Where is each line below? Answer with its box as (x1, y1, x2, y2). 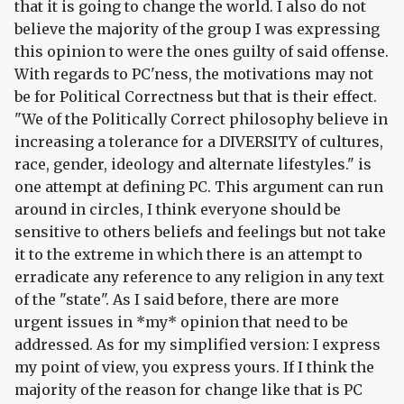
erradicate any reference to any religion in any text (14, 267, 384, 286)
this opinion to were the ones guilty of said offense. (14, 41, 389, 60)
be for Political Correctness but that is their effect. (14, 87, 377, 106)
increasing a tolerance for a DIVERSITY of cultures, (14, 132, 383, 151)
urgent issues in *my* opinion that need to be (14, 312, 348, 331)
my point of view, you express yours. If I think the (14, 357, 374, 376)
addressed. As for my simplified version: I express (14, 335, 381, 353)
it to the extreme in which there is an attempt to (14, 244, 363, 263)
